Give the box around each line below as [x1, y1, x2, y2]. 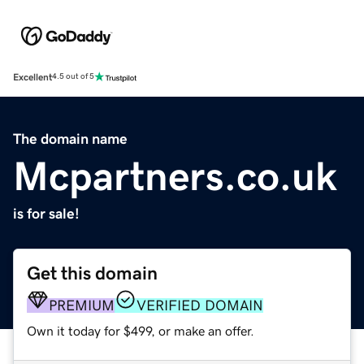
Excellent [13, 71, 52, 82]
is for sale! [13, 206, 80, 221]
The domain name [13, 131, 128, 146]
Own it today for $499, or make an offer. [27, 323, 254, 337]
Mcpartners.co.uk [13, 155, 337, 197]
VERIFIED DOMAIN [136, 297, 263, 313]
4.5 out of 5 [52, 72, 94, 81]
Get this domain [27, 263, 158, 283]
